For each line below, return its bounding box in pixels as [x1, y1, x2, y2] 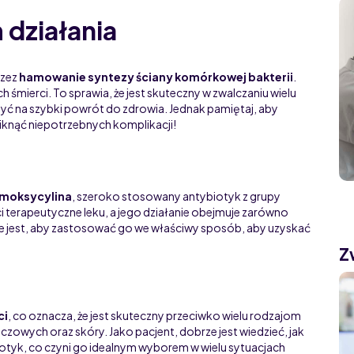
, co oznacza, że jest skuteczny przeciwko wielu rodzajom [8, 307, 301, 322]
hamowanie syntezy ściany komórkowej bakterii [19, 69, 293, 84]
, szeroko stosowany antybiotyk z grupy [72, 188, 281, 203]
